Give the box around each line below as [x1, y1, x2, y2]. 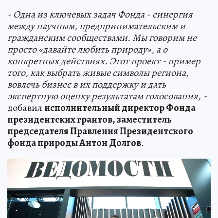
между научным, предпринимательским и [7, 19, 185, 33]
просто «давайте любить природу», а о [7, 43, 167, 56]
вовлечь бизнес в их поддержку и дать [7, 78, 166, 91]
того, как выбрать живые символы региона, [7, 66, 189, 80]
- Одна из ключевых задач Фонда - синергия [7, 8, 193, 21]
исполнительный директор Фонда [44, 101, 196, 115]
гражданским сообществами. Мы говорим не [7, 31, 197, 45]
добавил [7, 101, 44, 115]
